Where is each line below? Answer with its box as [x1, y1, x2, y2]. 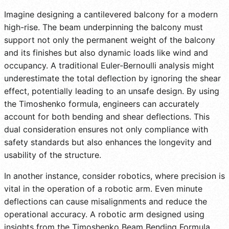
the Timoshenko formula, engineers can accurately [4, 98, 199, 109]
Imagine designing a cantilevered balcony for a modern [4, 9, 218, 19]
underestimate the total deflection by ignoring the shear [4, 73, 221, 83]
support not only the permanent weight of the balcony [4, 34, 215, 45]
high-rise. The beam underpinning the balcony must [4, 21, 203, 32]
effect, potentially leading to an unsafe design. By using [4, 85, 219, 96]
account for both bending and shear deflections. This [4, 111, 210, 122]
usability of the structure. [4, 149, 101, 160]
